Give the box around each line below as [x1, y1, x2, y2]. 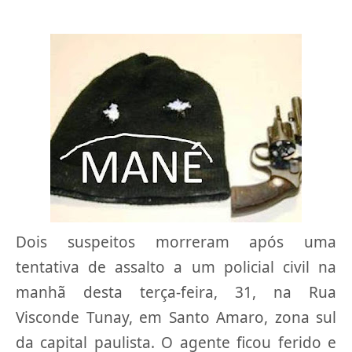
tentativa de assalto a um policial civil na [16, 257, 336, 277]
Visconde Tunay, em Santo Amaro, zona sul [16, 307, 336, 328]
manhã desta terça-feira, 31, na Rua [16, 282, 336, 302]
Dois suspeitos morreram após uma [16, 232, 336, 252]
